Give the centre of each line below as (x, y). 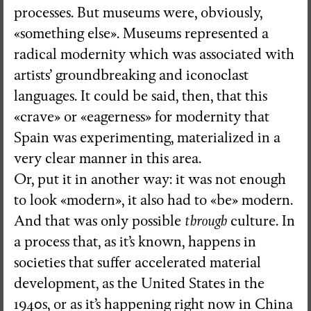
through (206, 221)
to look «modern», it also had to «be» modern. (153, 200)
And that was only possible (99, 221)
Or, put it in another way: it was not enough (150, 179)
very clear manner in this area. (108, 158)
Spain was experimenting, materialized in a (147, 137)
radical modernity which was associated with (154, 54)
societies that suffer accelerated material (137, 262)
